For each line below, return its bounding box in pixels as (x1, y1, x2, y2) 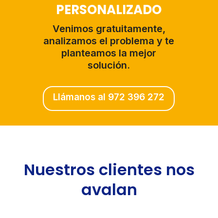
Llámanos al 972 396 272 (53, 91, 165, 103)
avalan (81, 179, 137, 201)
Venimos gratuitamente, (52, 22, 165, 35)
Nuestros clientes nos (23, 159, 195, 181)
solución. (88, 59, 130, 71)
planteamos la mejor (61, 47, 157, 59)
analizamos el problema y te (43, 35, 175, 47)
